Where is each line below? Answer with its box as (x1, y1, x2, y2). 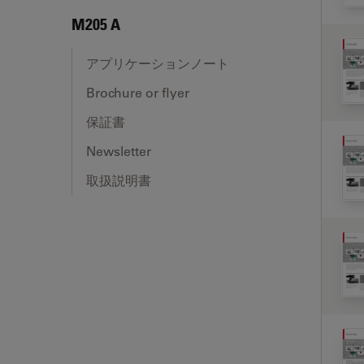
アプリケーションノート (86, 54, 229, 71)
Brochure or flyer (86, 84, 189, 101)
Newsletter (86, 142, 151, 159)
